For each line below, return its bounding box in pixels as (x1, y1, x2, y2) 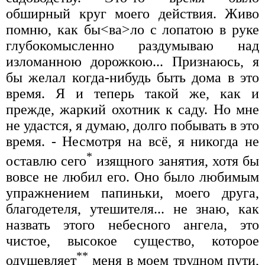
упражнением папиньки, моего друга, (6, 185, 259, 201)
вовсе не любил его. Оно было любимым (6, 169, 259, 185)
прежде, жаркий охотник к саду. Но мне (6, 102, 259, 118)
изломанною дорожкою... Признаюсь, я (6, 54, 259, 70)
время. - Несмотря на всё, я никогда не (6, 134, 259, 150)
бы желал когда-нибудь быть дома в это (6, 70, 259, 86)
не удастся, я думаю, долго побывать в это (6, 118, 259, 134)
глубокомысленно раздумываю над (6, 38, 259, 54)
